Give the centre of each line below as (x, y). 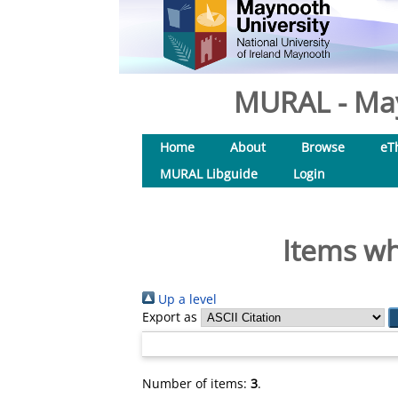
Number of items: (196, 383)
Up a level (186, 299)
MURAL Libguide (209, 174)
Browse (323, 147)
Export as (170, 317)
